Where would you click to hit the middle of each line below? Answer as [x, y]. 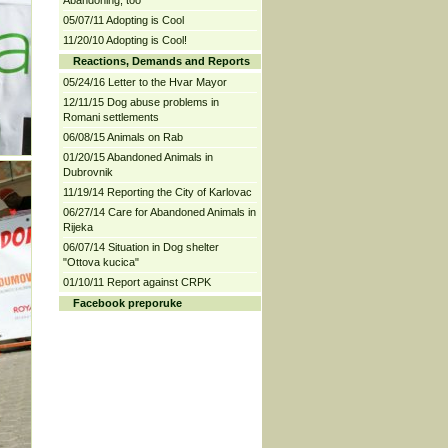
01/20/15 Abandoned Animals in [137, 157]
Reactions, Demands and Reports [161, 61]
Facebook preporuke [127, 303]
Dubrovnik [87, 172]
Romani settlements [110, 117]
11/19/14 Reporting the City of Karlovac [157, 192]
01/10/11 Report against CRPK [136, 282]
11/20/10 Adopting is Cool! [124, 40]
